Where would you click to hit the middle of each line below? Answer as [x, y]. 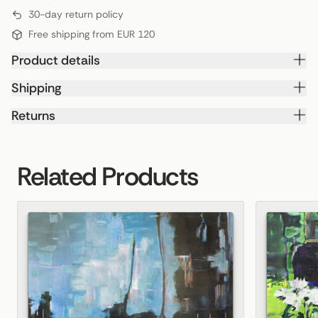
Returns [33, 116]
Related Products [108, 176]
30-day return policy [76, 14]
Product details [56, 60]
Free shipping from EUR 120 [92, 34]
